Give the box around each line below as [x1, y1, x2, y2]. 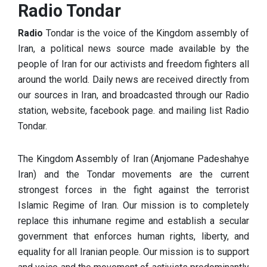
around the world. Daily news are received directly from [18, 74, 249, 85]
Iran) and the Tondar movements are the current [18, 168, 249, 180]
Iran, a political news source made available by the [18, 43, 249, 54]
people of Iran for [18, 58, 95, 70]
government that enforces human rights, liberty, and [18, 230, 249, 242]
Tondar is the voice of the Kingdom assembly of [45, 27, 250, 39]
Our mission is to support [143, 246, 250, 257]
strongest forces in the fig [18, 184, 144, 195]
